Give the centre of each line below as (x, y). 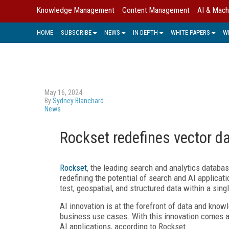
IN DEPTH (145, 32)
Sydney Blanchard (78, 100)
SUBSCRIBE (76, 32)
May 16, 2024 (63, 92)
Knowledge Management (76, 10)
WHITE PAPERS (190, 32)
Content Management (156, 10)
